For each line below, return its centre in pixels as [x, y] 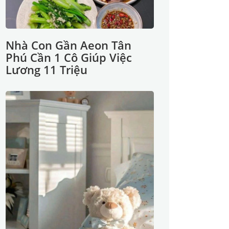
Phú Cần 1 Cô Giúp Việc [69, 57]
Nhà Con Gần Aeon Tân [68, 45]
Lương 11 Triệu [47, 70]
